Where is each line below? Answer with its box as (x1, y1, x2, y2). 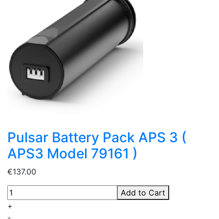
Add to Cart (121, 188, 165, 198)
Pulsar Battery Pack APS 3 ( (7, 129, 187, 146)
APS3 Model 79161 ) (7, 145, 138, 162)
